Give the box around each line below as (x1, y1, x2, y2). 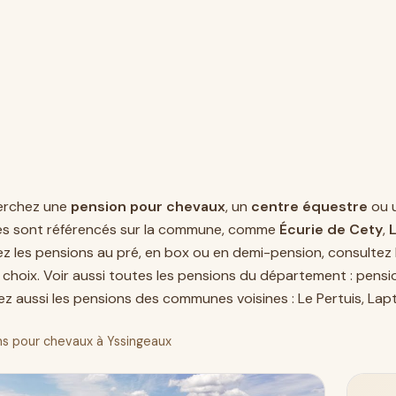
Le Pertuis (298, 289, 362, 308)
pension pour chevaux (71, 197, 225, 216)
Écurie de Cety (279, 220, 383, 239)
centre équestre (251, 197, 368, 216)
